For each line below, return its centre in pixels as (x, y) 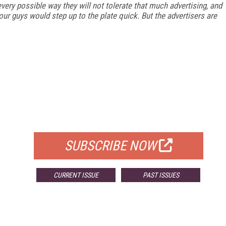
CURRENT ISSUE (76, 175)
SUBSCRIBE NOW (110, 146)
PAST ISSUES (161, 175)
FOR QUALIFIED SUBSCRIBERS (118, 119)
